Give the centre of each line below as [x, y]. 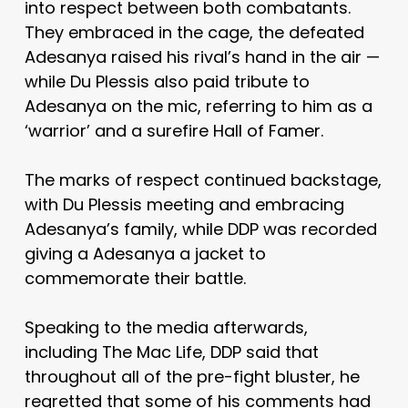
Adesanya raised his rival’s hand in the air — [202, 56]
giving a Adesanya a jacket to [145, 253]
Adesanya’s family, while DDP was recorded [200, 229]
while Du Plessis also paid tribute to [167, 81]
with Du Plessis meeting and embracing [184, 204]
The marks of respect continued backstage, [203, 179]
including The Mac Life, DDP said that [171, 352]
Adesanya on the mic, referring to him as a [198, 106]
